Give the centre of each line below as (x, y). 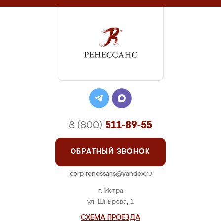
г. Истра (110, 191)
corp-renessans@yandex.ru (110, 174)
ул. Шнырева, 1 (110, 202)
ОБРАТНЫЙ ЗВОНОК (110, 152)
